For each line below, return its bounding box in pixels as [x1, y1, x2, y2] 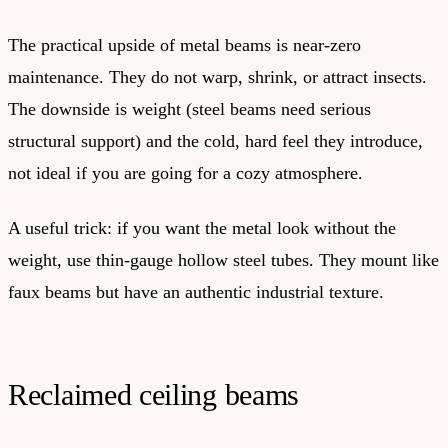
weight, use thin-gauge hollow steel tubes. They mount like [8, 249, 439, 270]
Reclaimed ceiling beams [8, 377, 300, 411]
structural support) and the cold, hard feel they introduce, [8, 131, 423, 152]
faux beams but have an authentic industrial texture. [8, 281, 384, 302]
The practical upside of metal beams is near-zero [8, 35, 361, 56]
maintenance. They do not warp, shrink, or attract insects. [8, 67, 427, 88]
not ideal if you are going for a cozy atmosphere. [8, 163, 363, 184]
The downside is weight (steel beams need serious [8, 99, 371, 120]
